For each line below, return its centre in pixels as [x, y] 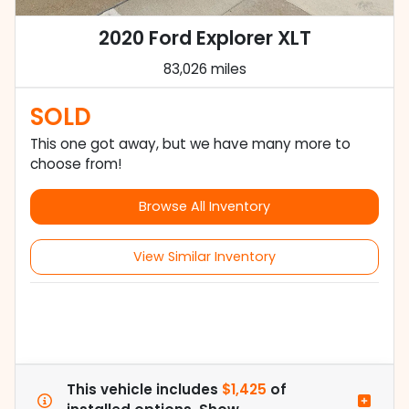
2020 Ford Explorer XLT [204, 38]
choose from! [76, 164]
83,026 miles [204, 69]
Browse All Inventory [204, 207]
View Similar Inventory [204, 257]
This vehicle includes [144, 390]
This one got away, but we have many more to [190, 144]
